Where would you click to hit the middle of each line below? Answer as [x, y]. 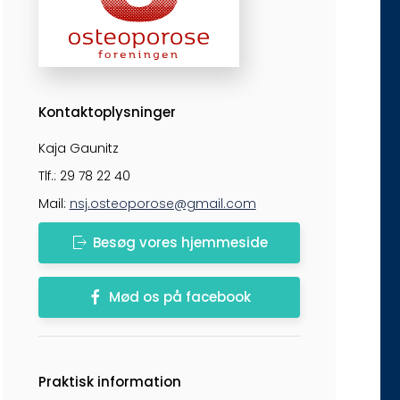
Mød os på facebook [180, 297]
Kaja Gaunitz [78, 148]
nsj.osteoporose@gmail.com [162, 204]
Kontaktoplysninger [107, 112]
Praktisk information [109, 382]
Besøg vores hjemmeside [180, 242]
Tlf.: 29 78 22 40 [84, 176]
